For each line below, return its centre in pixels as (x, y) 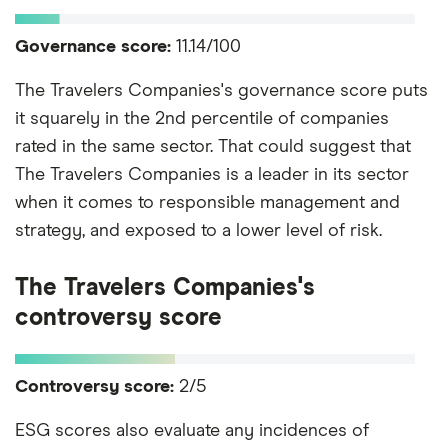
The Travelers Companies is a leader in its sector (212, 174)
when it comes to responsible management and (207, 202)
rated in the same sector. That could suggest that (213, 146)
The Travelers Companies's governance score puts (221, 90)
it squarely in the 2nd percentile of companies (202, 118)
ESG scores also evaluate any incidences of (192, 430)
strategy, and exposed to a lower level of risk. (198, 230)
